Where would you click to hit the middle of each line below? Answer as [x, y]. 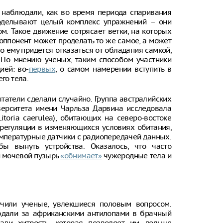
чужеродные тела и [137, 156]
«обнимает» [81, 156]
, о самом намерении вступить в [113, 69]
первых [42, 69]
